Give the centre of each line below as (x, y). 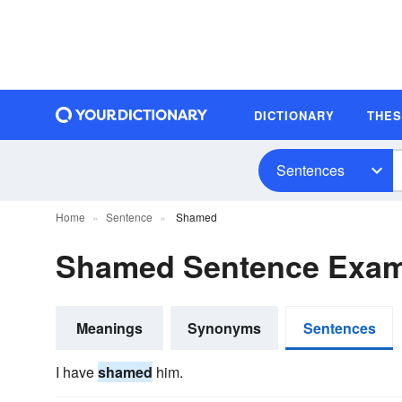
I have (77, 372)
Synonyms (224, 328)
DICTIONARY (294, 115)
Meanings (109, 328)
